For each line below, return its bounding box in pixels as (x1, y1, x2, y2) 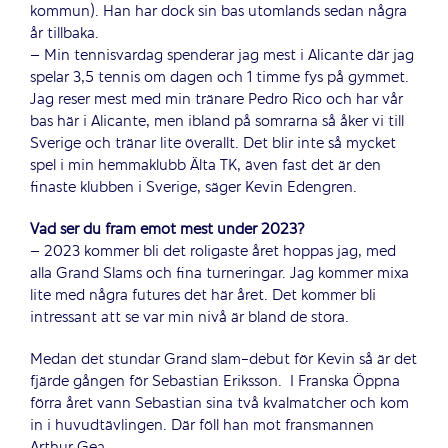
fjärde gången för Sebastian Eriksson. (30, 370, 282, 393)
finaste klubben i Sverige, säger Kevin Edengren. (30, 176, 357, 199)
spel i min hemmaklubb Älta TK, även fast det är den (30, 154, 381, 177)
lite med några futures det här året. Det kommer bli (30, 284, 376, 307)
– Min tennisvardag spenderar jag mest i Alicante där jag (30, 44, 414, 67)
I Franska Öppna (290, 370, 400, 393)
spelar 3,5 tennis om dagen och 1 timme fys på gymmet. (30, 66, 409, 89)
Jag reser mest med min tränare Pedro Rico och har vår (30, 88, 403, 111)
